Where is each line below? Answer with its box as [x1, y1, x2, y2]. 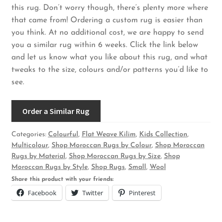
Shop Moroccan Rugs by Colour [51, 142, 152, 150]
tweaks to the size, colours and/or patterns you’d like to [11, 66, 208, 74]
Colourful [48, 131, 78, 139]
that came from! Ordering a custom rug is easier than [11, 16, 203, 25]
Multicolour [11, 142, 48, 150]
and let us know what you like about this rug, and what [11, 54, 208, 62]
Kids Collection [139, 131, 187, 139]
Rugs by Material [11, 153, 65, 161]
